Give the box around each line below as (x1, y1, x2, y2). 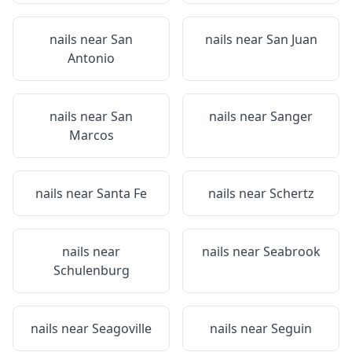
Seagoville (92, 320, 152, 337)
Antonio (68, 49, 115, 67)
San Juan (266, 31, 317, 48)
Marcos (68, 126, 114, 144)
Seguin (271, 320, 312, 337)
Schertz (269, 185, 314, 202)
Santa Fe (97, 185, 147, 202)
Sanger (270, 108, 313, 125)
